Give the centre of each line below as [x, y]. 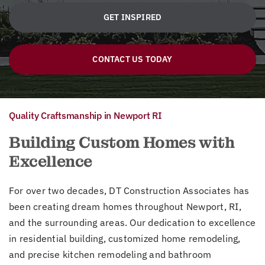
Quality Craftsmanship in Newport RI [85, 115]
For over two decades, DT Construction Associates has [129, 190]
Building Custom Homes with [122, 142]
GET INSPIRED [132, 17]
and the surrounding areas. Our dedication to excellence [132, 222]
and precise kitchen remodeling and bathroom [110, 254]
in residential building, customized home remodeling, [125, 238]
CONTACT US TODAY [132, 59]
